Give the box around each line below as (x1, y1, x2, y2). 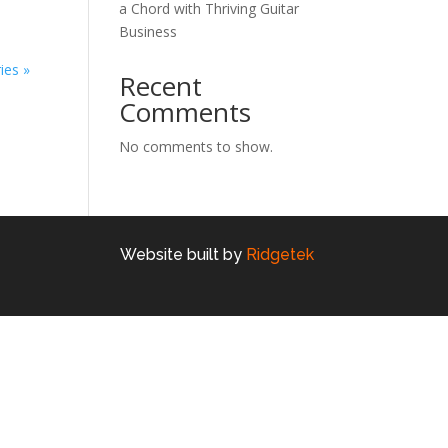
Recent (119, 68, 203, 104)
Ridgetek (245, 244, 314, 264)
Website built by (119, 244, 246, 264)
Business (119, 22, 178, 41)
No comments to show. (119, 137, 274, 156)
